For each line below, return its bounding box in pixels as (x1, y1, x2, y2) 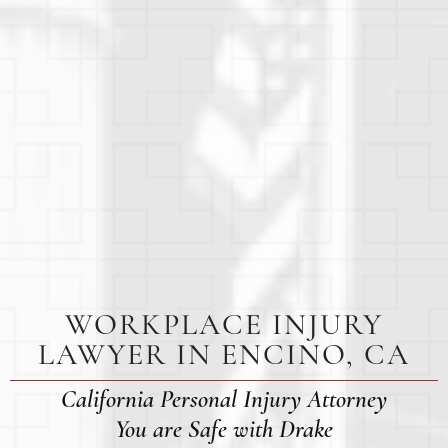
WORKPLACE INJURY (65, 306, 383, 344)
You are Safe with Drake (115, 414, 333, 445)
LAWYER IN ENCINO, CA (38, 336, 410, 374)
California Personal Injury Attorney (61, 384, 387, 415)
